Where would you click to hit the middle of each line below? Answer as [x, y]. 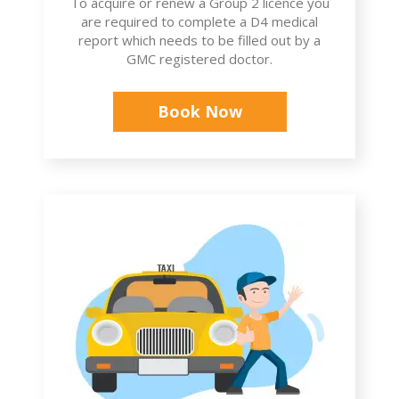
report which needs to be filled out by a [199, 41]
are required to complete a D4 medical [199, 22]
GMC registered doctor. [199, 59]
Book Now [199, 112]
